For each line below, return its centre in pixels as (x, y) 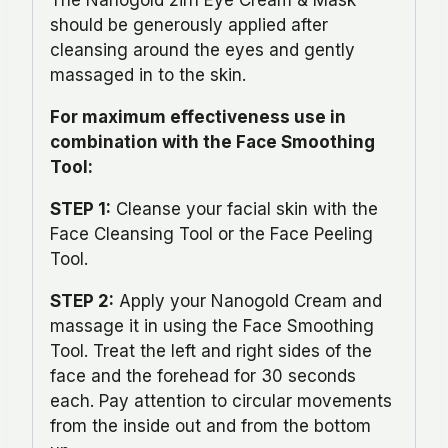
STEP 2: (82, 300)
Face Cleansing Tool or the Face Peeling (211, 233)
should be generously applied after (189, 24)
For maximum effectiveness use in (198, 116)
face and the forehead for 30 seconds (203, 375)
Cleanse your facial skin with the (244, 208)
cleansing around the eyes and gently (202, 49)
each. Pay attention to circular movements (221, 400)
